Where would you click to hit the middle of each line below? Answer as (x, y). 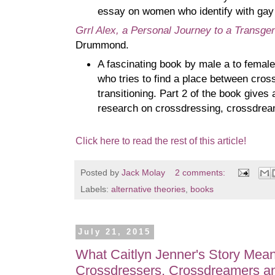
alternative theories (148, 189)
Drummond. (102, 45)
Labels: (96, 189)
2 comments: (201, 172)
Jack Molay (143, 172)
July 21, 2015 (115, 232)
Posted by (101, 172)
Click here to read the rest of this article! (161, 141)
